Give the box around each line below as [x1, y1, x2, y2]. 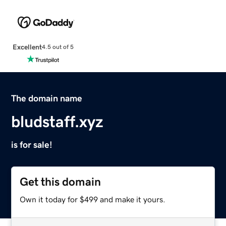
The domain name [11, 93, 83, 103]
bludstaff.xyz [11, 113, 104, 130]
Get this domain [20, 176, 101, 188]
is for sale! [11, 140, 53, 149]
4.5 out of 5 [41, 44, 74, 50]
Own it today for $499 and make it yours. [20, 195, 166, 203]
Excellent [12, 43, 42, 50]
